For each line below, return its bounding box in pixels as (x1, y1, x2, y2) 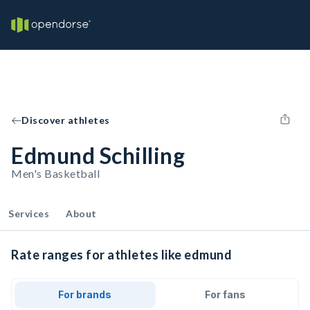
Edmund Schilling (11, 142, 185, 169)
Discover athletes (21, 114, 110, 126)
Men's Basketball (11, 167, 100, 180)
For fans (204, 289, 246, 300)
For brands (58, 289, 112, 300)
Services (8, 208, 49, 219)
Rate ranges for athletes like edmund (11, 247, 232, 262)
